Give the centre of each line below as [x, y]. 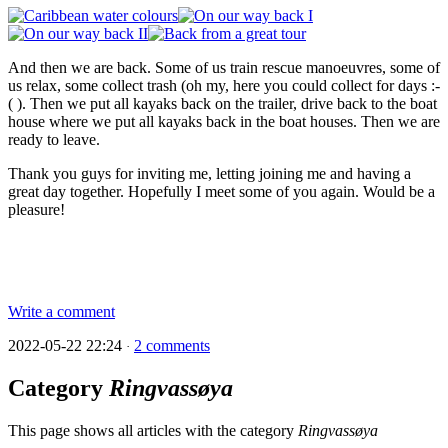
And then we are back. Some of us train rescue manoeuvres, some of [224, 68]
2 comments [172, 346]
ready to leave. [54, 140]
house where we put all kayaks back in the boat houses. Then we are [224, 122]
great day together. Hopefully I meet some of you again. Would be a [221, 192]
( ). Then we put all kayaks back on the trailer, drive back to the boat [222, 104]
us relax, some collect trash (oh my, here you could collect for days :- [224, 86]
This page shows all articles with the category [153, 430]
